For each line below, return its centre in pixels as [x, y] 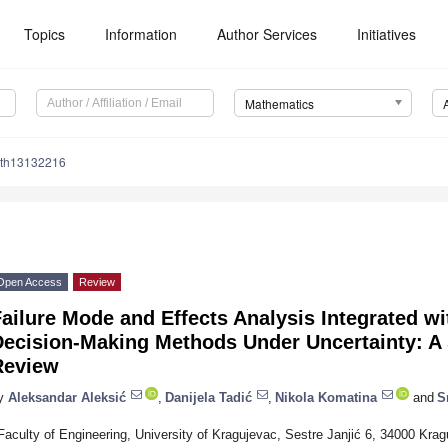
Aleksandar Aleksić [67, 397]
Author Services [267, 34]
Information [141, 34]
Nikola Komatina [326, 397]
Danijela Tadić [208, 397]
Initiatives [387, 34]
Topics [45, 34]
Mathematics [279, 104]
